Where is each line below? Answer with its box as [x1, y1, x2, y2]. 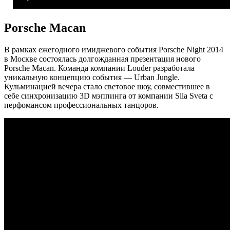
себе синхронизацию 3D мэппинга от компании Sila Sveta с [4, 91, 213, 100]
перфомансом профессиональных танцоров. [4, 100, 159, 109]
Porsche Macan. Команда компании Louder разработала [4, 63, 195, 72]
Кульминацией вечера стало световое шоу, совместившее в [4, 82, 210, 91]
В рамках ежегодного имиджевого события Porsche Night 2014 [4, 45, 223, 54]
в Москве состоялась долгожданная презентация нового [4, 54, 201, 63]
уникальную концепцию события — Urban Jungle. [4, 72, 180, 82]
